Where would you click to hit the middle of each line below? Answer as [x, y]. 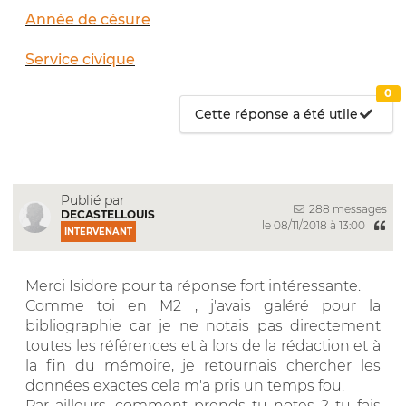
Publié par [93, 200]
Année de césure [88, 19]
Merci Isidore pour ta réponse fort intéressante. [193, 285]
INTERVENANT [98, 231]
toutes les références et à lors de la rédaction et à [203, 345]
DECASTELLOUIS [108, 214]
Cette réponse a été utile [277, 114]
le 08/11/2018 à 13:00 [314, 226]
